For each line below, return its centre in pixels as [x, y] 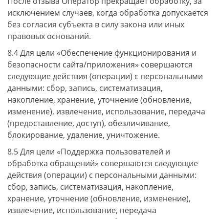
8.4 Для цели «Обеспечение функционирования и [102, 53]
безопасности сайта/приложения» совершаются [100, 65]
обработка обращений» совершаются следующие [103, 163]
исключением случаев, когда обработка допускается [108, 13]
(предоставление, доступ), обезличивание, [89, 123]
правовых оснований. [49, 36]
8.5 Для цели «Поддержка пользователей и [89, 152]
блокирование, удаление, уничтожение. [84, 135]
